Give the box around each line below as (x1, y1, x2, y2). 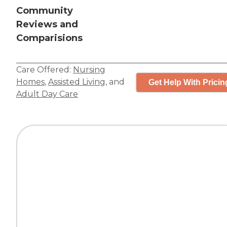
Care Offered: (16, 65, 73, 75)
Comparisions (16, 32, 83, 44)
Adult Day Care (16, 89, 78, 99)
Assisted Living (48, 77, 105, 87)
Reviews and (16, 19, 78, 30)
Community (16, 5, 73, 17)
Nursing (73, 65, 105, 75)
